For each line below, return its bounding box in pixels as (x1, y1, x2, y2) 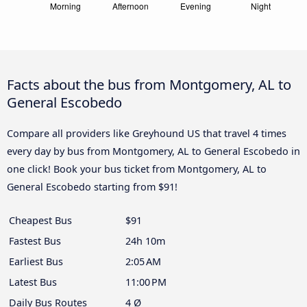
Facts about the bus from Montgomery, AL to (7, 75, 291, 95)
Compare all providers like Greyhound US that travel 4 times (7, 127, 286, 140)
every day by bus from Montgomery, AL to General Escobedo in (7, 145, 300, 158)
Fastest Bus (9, 234, 61, 248)
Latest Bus (9, 275, 57, 289)
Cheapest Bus (9, 214, 72, 228)
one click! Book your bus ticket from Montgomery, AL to (7, 162, 267, 176)
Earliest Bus (9, 255, 63, 269)
